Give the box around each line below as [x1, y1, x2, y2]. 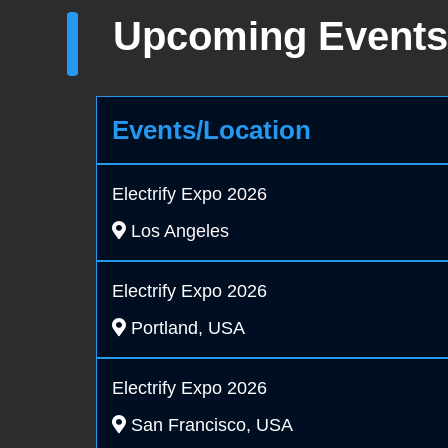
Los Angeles [126, 221, 229, 242]
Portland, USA [126, 318, 245, 339]
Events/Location [112, 115, 311, 146]
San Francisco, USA [126, 415, 293, 436]
